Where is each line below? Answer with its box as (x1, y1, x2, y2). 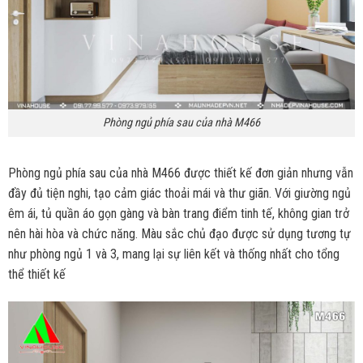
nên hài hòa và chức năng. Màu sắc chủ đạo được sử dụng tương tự (7, 226, 351, 242)
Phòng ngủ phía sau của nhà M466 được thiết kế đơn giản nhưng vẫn (7, 165, 353, 181)
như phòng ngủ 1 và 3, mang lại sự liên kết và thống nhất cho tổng (7, 246, 340, 263)
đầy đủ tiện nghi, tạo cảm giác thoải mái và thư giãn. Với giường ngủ (7, 186, 351, 202)
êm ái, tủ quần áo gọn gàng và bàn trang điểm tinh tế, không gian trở (7, 206, 349, 222)
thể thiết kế (7, 267, 66, 283)
